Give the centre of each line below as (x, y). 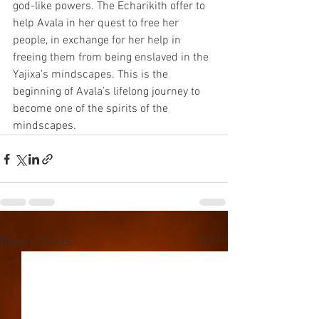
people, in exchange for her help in (98, 41)
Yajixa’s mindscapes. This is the (92, 75)
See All (213, 240)
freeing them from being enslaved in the (112, 58)
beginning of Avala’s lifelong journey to (108, 92)
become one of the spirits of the (92, 109)
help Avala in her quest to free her (97, 23)
